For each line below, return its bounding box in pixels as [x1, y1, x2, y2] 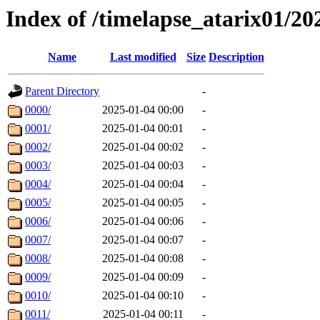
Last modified [109, 51, 176, 64]
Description [209, 51, 264, 64]
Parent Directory [25, 85, 99, 98]
